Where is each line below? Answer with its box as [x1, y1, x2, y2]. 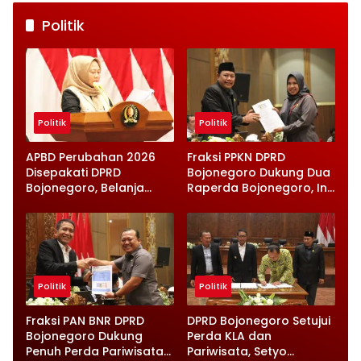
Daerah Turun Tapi [26, 194, 135, 211]
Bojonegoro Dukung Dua [187, 164, 330, 180]
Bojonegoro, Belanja [26, 179, 144, 196]
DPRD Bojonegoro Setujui [187, 313, 330, 330]
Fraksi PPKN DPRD [187, 148, 285, 165]
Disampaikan [187, 210, 263, 226]
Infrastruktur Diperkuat [26, 210, 161, 226]
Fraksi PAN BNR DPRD [26, 313, 144, 330]
